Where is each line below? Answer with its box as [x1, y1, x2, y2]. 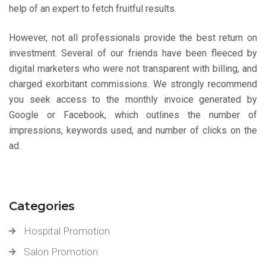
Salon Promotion [24, 246, 98, 258]
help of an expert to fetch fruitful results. [9, 3, 176, 14]
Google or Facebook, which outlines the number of [9, 109, 257, 121]
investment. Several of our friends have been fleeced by [9, 47, 257, 59]
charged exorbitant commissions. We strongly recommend [9, 78, 257, 90]
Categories [9, 199, 75, 213]
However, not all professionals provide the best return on [9, 32, 257, 43]
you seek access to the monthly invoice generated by [9, 94, 257, 105]
